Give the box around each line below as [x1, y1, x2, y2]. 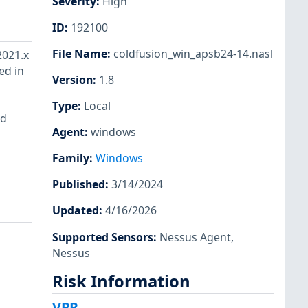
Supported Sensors [52, 229, 153, 245]
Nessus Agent [159, 229, 231, 245]
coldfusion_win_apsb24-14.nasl [113, 45, 273, 61]
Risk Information [52, 269, 190, 292]
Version [52, 71, 93, 87]
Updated [52, 203, 99, 219]
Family [52, 151, 89, 166]
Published [52, 177, 105, 192]
